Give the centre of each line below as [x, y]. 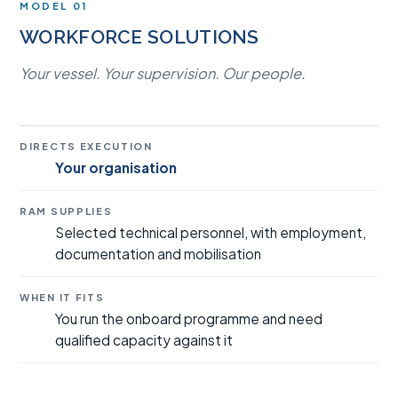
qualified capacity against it [144, 340]
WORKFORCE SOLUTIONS [139, 37]
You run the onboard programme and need [189, 318]
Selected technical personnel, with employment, [211, 232]
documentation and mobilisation [158, 254]
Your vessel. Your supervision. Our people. [163, 73]
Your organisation [116, 167]
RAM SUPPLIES [66, 211]
